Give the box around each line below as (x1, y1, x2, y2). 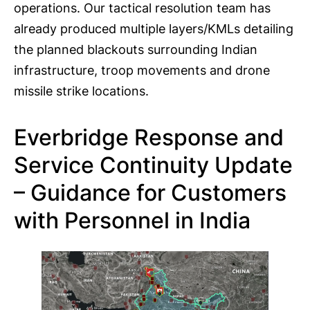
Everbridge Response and (14, 124, 284, 152)
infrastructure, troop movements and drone (14, 63, 270, 78)
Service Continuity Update (14, 152, 293, 179)
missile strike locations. (14, 84, 149, 99)
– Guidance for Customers (14, 179, 286, 207)
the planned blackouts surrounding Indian (14, 42, 257, 57)
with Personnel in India (14, 207, 250, 235)
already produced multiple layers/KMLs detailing (14, 21, 293, 37)
